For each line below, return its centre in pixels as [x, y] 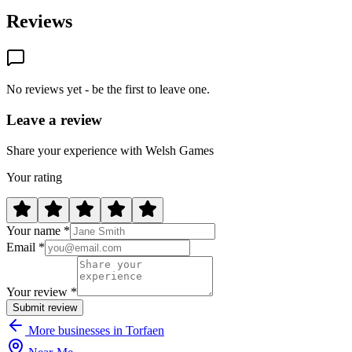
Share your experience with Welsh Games [110, 150]
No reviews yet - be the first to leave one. [108, 90]
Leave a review [54, 119]
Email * [26, 247]
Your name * [38, 230]
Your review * [42, 291]
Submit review [45, 307]
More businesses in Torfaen [95, 330]
